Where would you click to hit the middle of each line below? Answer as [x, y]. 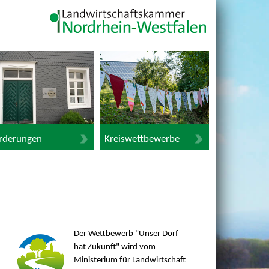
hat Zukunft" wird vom [114, 247]
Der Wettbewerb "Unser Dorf [126, 234]
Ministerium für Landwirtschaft [129, 261]
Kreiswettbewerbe [142, 139]
